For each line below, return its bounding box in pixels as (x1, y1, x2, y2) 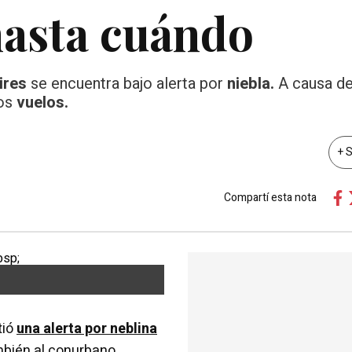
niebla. (227, 72, 274, 95)
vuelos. (16, 91, 68, 114)
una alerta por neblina (16, 317, 157, 339)
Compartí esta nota (223, 189, 317, 206)
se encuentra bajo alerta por (31, 72, 227, 95)
